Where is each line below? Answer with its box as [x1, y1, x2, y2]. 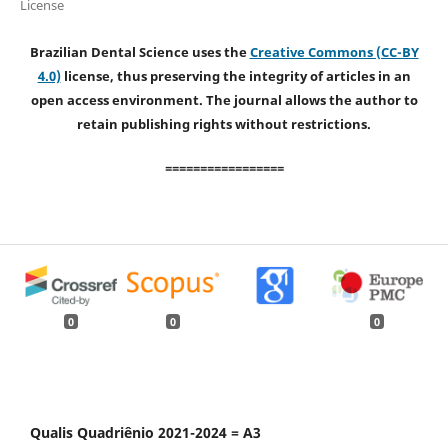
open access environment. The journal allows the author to [30, 91, 418, 110]
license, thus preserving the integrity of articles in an [60, 67, 411, 86]
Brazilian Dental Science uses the [29, 43, 250, 62]
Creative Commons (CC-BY [249, 43, 419, 62]
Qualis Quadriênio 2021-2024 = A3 [30, 422, 261, 442]
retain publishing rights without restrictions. [77, 115, 371, 134]
